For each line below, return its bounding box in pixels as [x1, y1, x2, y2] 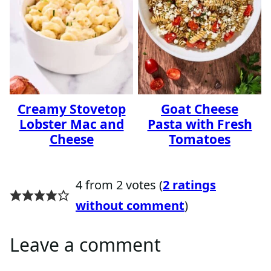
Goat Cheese [161, 100, 238, 117]
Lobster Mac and [19, 115, 124, 132]
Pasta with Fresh [147, 115, 252, 132]
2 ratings [162, 176, 216, 193]
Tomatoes [169, 130, 230, 148]
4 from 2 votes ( [75, 176, 163, 193]
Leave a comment [10, 232, 161, 257]
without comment [75, 197, 184, 214]
